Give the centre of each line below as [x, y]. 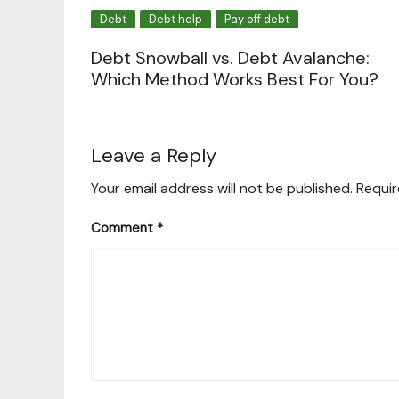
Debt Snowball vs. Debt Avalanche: [230, 58]
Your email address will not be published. [222, 189]
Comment [124, 228]
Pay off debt [257, 20]
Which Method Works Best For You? [235, 80]
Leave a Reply [154, 156]
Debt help [175, 20]
